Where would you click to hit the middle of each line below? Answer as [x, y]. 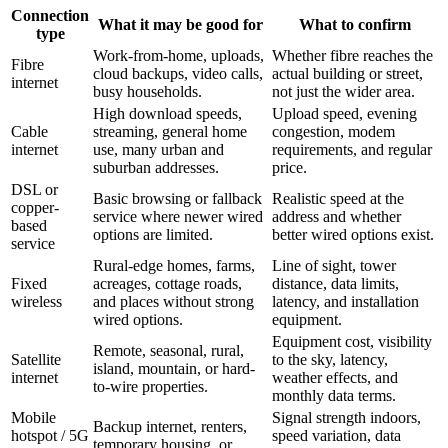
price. [289, 168]
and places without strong [173, 302]
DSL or [34, 190]
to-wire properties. [150, 387]
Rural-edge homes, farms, [174, 266]
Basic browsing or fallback [177, 199]
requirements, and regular [352, 150]
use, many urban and [158, 150]
